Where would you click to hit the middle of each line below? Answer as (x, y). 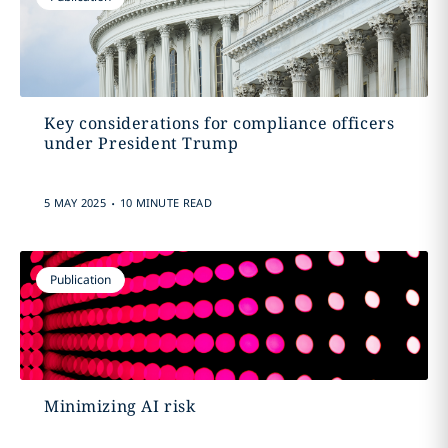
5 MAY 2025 (74, 202)
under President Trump (141, 143)
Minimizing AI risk (119, 406)
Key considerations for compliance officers (219, 123)
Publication (80, 279)
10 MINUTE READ (165, 202)
